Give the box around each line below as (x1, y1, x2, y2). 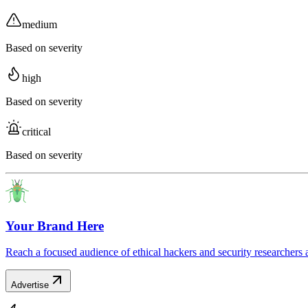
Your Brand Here (5, 218, 104, 233)
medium (22, 18, 57, 30)
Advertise (11, 280, 49, 291)
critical (22, 125, 51, 137)
